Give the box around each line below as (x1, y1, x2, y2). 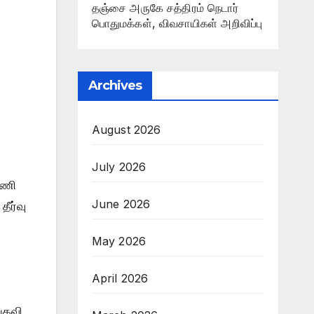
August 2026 (91, 122, 161, 137)
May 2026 (91, 233, 146, 248)
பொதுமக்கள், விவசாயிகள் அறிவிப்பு (91, 15, 263, 30)
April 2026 (91, 271, 149, 285)
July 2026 (91, 159, 146, 174)
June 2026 (91, 196, 151, 211)
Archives (88, 77, 142, 93)
